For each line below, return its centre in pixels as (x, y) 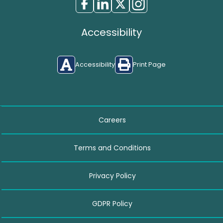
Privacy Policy (112, 175)
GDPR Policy (112, 203)
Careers (112, 120)
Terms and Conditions (112, 148)
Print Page (149, 65)
